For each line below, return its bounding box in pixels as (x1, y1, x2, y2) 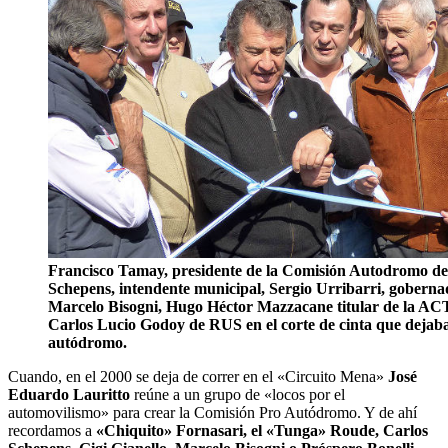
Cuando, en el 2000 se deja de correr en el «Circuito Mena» (8, 367, 388, 385)
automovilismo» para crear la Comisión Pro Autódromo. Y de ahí (8, 403, 417, 421)
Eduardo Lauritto (8, 385, 130, 403)
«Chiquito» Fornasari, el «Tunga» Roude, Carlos (96, 421, 428, 439)
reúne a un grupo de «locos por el (130, 385, 345, 403)
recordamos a (8, 421, 96, 439)
